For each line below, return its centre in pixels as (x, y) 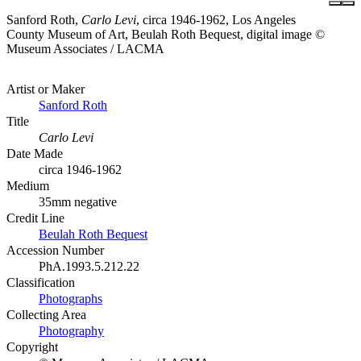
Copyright (32, 346)
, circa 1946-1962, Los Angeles (216, 19)
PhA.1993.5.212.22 (89, 266)
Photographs (71, 298)
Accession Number (55, 250)
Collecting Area (46, 314)
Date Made (35, 153)
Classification (41, 282)
